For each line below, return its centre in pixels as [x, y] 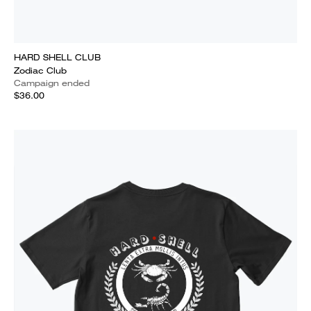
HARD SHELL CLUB [57, 57]
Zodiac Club [40, 70]
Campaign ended [52, 83]
